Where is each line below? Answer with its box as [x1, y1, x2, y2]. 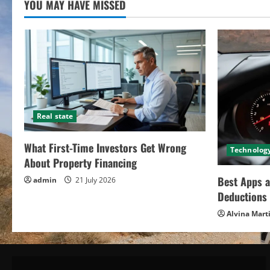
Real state [37, 110, 73, 121]
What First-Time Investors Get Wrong [24, 139, 186, 155]
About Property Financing [24, 154, 137, 171]
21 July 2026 [74, 174, 116, 185]
